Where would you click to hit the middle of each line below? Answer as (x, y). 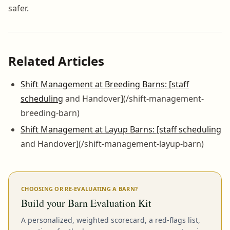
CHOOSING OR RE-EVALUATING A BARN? (80, 188)
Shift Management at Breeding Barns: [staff (105, 84)
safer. (18, 8)
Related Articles (56, 61)
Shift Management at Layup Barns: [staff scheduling (121, 129)
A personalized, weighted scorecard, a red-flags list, (111, 220)
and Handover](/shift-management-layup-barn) (112, 143)
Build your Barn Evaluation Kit (86, 203)
